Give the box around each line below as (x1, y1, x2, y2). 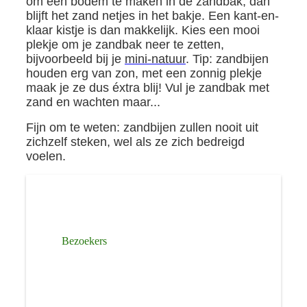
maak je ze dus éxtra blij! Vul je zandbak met (25, 80, 269, 95)
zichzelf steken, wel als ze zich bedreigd (25, 134, 245, 149)
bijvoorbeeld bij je (25, 51, 125, 66)
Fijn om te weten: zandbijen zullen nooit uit (25, 120, 258, 134)
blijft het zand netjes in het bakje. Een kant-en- (25, 8, 279, 23)
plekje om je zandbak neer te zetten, (25, 37, 224, 51)
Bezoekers (39, 234, 107, 247)
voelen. (25, 149, 73, 163)
